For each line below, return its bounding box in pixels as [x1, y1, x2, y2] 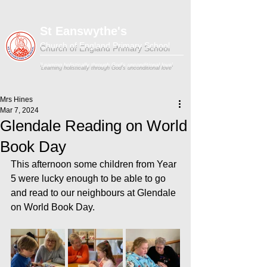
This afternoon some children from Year [11, 159, 179, 169]
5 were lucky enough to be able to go [11, 173, 168, 184]
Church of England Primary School [40, 41, 170, 50]
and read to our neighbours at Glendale [11, 188, 178, 198]
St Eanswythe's [40, 24, 127, 38]
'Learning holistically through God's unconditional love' [40, 62, 173, 68]
